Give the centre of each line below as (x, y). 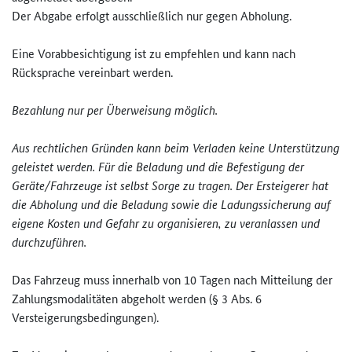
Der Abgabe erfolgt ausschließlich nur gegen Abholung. (152, 16)
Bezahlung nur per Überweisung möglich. (115, 110)
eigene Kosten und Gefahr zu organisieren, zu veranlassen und (166, 223)
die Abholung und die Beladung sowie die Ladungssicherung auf (171, 204)
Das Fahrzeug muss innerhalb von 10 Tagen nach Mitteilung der (172, 280)
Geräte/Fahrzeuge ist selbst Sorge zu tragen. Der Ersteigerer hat (170, 185)
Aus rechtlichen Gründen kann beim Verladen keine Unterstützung (176, 148)
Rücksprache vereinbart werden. (92, 72)
